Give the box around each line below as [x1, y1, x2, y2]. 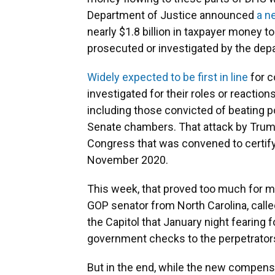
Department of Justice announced [87, 9, 257, 22]
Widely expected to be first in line [87, 71, 248, 84]
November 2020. [87, 153, 168, 167]
